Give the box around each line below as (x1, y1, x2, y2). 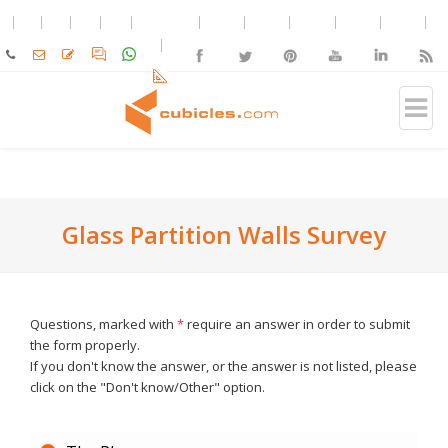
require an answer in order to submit (184, 315, 410, 333)
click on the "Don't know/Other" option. (30, 378, 265, 396)
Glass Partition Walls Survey (62, 218, 386, 251)
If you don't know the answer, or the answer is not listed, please (30, 357, 417, 375)
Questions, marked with (30, 315, 177, 333)
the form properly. (30, 336, 140, 354)
